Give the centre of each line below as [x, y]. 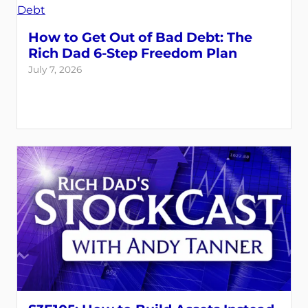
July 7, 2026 [55, 69]
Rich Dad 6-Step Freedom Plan [133, 53]
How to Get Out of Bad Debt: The [140, 37]
